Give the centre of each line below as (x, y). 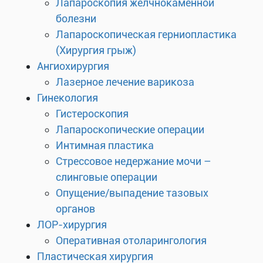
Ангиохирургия (73, 66)
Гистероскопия (92, 114)
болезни (76, 18)
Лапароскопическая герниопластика (146, 34)
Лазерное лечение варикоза (125, 82)
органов (75, 209)
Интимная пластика (105, 145)
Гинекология (68, 98)
